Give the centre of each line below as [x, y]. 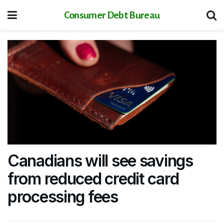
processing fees [63, 197]
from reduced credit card [93, 179]
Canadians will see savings [100, 161]
